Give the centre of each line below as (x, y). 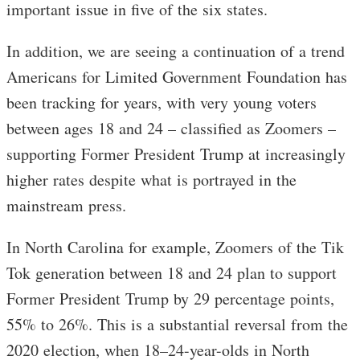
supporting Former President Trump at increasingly (176, 154)
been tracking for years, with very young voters (162, 103)
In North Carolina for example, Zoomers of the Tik (175, 247)
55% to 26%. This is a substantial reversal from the (177, 325)
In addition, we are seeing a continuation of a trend (176, 51)
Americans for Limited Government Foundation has (177, 77)
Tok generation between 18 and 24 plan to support (172, 273)
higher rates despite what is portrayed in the (151, 180)
